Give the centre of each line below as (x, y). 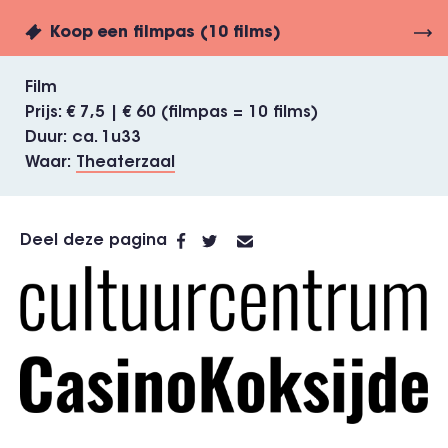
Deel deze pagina (93, 240)
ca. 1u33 (106, 138)
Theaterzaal (125, 163)
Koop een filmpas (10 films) (165, 33)
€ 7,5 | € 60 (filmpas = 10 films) (192, 113)
